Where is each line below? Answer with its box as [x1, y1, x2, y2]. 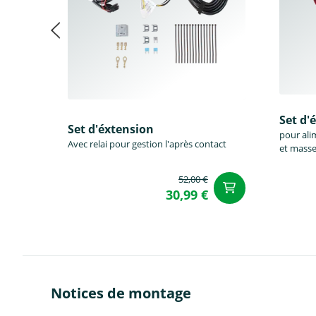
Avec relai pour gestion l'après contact [68, 138, 226, 151]
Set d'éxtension [68, 121, 154, 138]
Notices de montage [51, 284, 191, 303]
